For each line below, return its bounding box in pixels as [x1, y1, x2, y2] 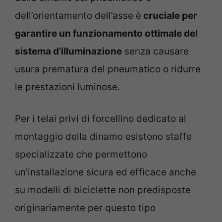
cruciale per [141, 9, 197, 21]
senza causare [122, 45, 189, 57]
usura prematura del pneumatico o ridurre [15, 63, 201, 75]
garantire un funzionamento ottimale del [15, 27, 198, 39]
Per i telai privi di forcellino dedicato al [15, 113, 186, 125]
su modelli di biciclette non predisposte [15, 184, 191, 196]
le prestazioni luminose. [15, 81, 120, 93]
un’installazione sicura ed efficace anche [15, 166, 196, 178]
